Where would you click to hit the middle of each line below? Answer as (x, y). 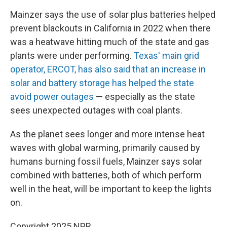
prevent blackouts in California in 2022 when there (110, 28)
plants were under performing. (72, 55)
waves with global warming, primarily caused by (105, 148)
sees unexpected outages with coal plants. (96, 110)
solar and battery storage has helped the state (102, 83)
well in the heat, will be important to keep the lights (111, 189)
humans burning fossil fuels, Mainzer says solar (106, 161)
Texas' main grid (166, 55)
